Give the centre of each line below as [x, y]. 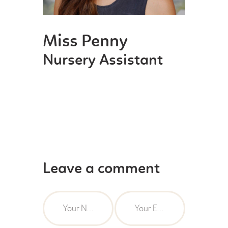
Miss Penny [85, 42]
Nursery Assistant [103, 61]
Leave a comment [101, 169]
